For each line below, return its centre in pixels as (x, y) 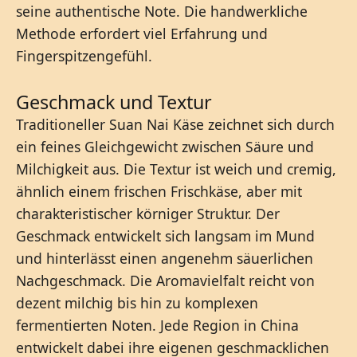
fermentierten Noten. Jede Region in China (157, 325)
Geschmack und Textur (114, 102)
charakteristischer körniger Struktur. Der (148, 213)
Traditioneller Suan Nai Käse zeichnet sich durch (175, 124)
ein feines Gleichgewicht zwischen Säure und (165, 146)
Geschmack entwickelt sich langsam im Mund (165, 235)
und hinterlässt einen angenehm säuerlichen (165, 258)
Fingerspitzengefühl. (84, 55)
